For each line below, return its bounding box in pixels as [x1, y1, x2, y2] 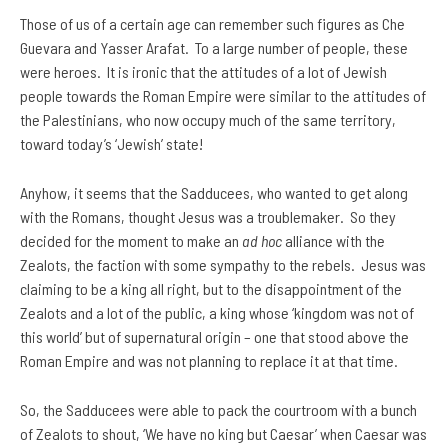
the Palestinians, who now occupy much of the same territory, [20, 110, 396, 130]
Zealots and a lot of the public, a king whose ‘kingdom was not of [20, 303, 414, 323]
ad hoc [242, 231, 282, 251]
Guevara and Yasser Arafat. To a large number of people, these [20, 38, 408, 58]
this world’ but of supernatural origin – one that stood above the [20, 327, 409, 347]
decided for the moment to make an [20, 231, 242, 251]
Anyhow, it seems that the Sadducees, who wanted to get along [20, 183, 408, 203]
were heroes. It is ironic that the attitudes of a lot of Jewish [20, 62, 387, 82]
